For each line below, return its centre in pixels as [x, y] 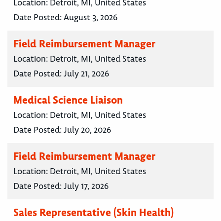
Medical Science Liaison [68, 100]
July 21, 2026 [86, 74]
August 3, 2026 [91, 18]
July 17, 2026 [86, 186]
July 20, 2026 [87, 130]
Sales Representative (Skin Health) [93, 213]
